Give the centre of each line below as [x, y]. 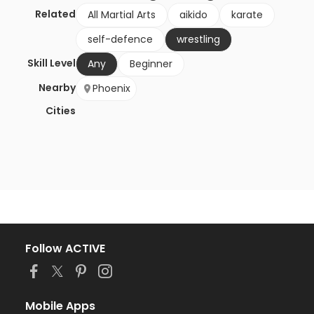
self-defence [120, 40]
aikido [193, 15]
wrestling [198, 40]
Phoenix [111, 89]
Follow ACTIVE [65, 249]
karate [247, 15]
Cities [61, 111]
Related [55, 14]
